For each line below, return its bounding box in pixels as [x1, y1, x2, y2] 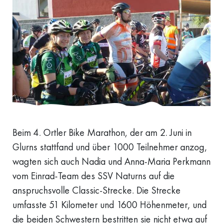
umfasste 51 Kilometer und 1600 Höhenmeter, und [12, 199, 207, 212]
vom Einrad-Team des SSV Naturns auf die [12, 170, 175, 183]
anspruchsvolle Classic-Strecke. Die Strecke [12, 184, 181, 197]
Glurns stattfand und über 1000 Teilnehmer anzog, [12, 141, 207, 154]
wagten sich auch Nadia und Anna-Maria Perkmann [12, 155, 211, 168]
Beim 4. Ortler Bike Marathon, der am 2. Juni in [12, 126, 192, 139]
